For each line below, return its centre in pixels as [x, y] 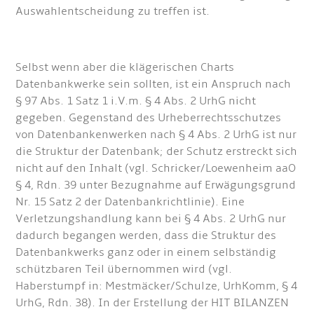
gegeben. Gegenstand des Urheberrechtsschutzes [149, 118]
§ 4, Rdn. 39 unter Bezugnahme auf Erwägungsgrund [156, 185]
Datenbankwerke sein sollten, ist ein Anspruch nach [153, 84]
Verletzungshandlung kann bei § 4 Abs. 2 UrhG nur [151, 219]
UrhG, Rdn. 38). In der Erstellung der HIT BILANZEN [152, 303]
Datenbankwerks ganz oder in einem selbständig [146, 253]
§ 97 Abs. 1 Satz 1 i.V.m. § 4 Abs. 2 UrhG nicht [136, 101]
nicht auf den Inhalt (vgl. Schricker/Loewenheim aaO [156, 169]
